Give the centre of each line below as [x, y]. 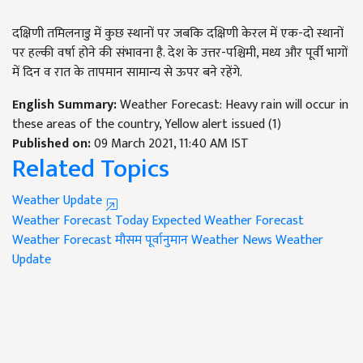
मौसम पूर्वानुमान [152, 241]
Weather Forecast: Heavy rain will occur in [234, 105]
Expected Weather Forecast [228, 221]
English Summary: [66, 105]
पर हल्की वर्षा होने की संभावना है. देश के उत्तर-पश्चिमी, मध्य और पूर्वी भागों [180, 53]
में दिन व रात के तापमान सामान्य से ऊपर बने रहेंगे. [127, 73]
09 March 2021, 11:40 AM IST [171, 144]
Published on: [53, 144]
